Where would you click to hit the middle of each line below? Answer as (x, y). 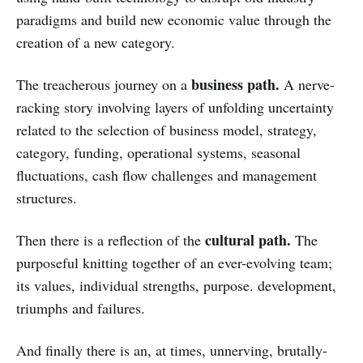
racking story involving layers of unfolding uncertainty (175, 107)
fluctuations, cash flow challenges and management (167, 175)
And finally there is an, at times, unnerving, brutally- (172, 350)
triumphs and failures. (81, 307)
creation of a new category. (96, 42)
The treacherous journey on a (104, 84)
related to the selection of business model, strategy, (167, 129)
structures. (47, 197)
